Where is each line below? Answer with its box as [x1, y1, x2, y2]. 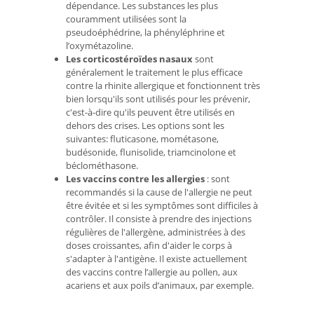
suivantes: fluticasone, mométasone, [66, 132, 219, 145]
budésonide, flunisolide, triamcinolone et [66, 145, 236, 158]
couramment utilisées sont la [66, 12, 186, 25]
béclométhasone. [66, 158, 138, 172]
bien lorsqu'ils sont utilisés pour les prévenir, [66, 92, 250, 105]
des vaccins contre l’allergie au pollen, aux [66, 265, 238, 278]
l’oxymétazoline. [66, 39, 133, 52]
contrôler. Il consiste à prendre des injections [66, 212, 252, 225]
